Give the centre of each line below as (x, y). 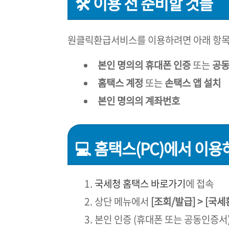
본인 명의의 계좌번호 (139, 100)
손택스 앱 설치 (193, 83)
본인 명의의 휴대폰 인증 (144, 65)
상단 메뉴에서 (123, 202)
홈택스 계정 (120, 83)
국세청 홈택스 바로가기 (140, 184)
